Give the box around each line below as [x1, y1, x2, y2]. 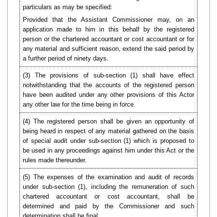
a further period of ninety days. [23, 55, 108, 62]
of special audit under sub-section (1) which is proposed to [23, 137, 194, 145]
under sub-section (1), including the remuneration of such [23, 183, 194, 191]
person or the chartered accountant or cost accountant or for [23, 35, 194, 43]
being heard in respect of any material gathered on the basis [23, 127, 194, 135]
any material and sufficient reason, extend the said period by [23, 45, 194, 53]
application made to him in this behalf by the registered [23, 26, 194, 33]
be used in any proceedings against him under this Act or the [23, 147, 194, 155]
